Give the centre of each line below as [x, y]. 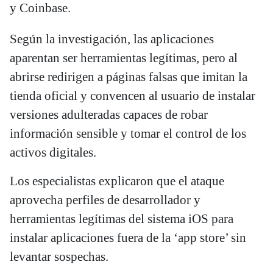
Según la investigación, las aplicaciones [112, 39]
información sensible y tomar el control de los [128, 133]
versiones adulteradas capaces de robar [109, 114]
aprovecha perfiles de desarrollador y [105, 200]
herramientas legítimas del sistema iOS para [122, 218]
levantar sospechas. [59, 256]
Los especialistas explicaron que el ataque [117, 181]
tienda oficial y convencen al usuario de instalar [133, 95]
